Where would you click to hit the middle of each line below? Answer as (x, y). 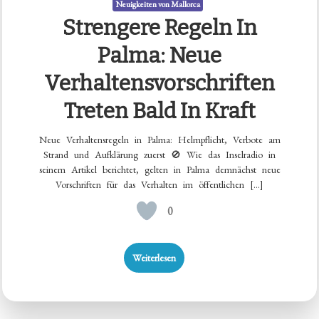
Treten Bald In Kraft (159, 111)
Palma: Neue (159, 56)
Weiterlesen (154, 258)
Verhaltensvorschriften (159, 84)
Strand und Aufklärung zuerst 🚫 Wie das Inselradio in (159, 155)
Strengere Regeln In (159, 28)
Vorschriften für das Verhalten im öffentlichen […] (159, 185)
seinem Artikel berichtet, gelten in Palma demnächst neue (159, 170)
